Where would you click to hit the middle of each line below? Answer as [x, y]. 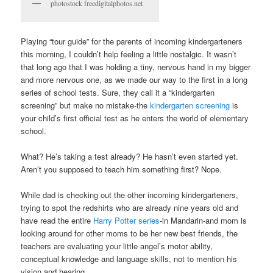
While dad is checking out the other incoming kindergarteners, [130, 195]
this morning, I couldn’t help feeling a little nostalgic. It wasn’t [129, 54]
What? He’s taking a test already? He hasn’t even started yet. [130, 157]
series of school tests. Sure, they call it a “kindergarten [118, 93]
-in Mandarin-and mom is [204, 221]
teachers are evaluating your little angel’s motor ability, [117, 246]
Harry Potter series [127, 221]
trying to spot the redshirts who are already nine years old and [130, 208]
